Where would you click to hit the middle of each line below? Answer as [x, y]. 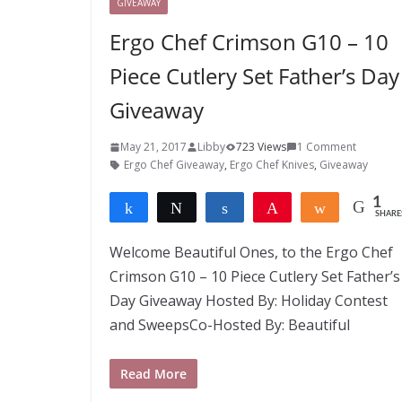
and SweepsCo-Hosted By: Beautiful [230, 325]
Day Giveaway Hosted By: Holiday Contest [249, 301]
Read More [153, 374]
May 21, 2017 [153, 147]
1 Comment [327, 147]
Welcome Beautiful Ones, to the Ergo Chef [251, 252]
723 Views [261, 147]
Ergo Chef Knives [272, 165]
